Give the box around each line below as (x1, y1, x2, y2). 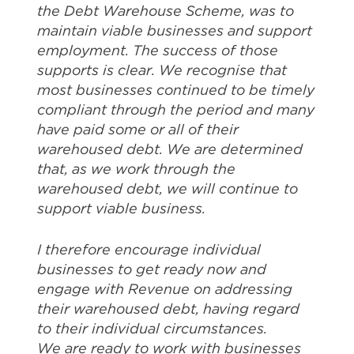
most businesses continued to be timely (37, 81, 314, 99)
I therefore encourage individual (37, 241, 261, 258)
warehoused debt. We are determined (37, 141, 303, 158)
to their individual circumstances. (37, 320, 267, 337)
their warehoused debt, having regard (37, 300, 299, 318)
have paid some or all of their (37, 121, 239, 138)
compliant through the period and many (37, 101, 314, 119)
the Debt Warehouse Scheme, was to (37, 2, 294, 20)
